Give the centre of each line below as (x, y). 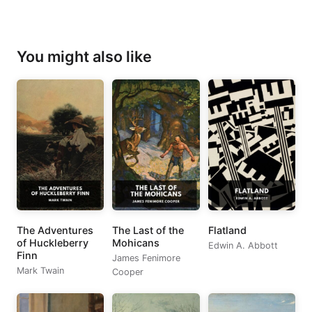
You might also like (84, 57)
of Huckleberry (53, 243)
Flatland (227, 231)
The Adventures (55, 231)
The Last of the (148, 231)
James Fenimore (147, 258)
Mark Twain (40, 271)
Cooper (128, 272)
